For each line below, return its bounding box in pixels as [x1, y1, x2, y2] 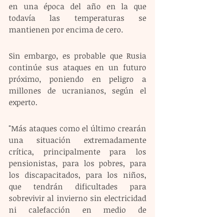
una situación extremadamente [9, 135, 146, 145]
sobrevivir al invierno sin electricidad [9, 193, 146, 203]
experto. [9, 97, 37, 108]
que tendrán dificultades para [9, 181, 146, 192]
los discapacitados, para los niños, [9, 170, 146, 180]
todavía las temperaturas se [9, 13, 146, 23]
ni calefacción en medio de [9, 204, 146, 215]
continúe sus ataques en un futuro [9, 62, 146, 73]
